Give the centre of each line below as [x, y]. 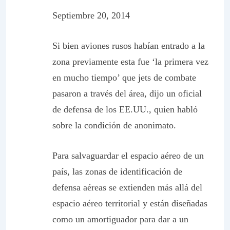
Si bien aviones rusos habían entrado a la [129, 46]
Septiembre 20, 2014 [91, 15]
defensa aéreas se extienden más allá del [127, 187]
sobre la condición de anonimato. [114, 125]
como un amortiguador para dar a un [120, 219]
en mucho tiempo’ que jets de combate [124, 78]
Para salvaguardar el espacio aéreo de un [128, 156]
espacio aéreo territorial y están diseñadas [130, 203]
